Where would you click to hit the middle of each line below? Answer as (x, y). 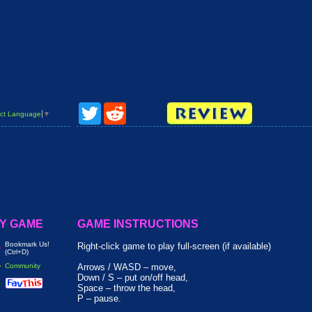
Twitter (111, 108)
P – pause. (99, 298)
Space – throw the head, (126, 288)
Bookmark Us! (27, 244)
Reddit (136, 108)
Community (22, 266)
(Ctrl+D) (16, 252)
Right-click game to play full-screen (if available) (174, 246)
